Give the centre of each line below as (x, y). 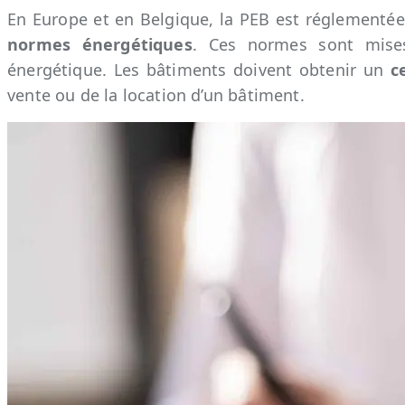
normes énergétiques (100, 44)
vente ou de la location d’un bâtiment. (156, 94)
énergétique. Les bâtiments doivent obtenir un (199, 69)
